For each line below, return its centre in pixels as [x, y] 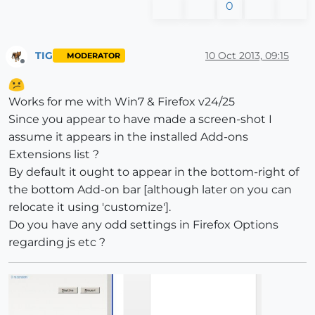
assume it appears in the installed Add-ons [128, 136]
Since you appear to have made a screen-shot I [140, 119]
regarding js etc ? [57, 242]
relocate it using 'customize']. [90, 207]
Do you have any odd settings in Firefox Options [143, 224]
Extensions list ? [54, 154]
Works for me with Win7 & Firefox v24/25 [122, 101]
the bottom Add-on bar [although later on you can [150, 189]
